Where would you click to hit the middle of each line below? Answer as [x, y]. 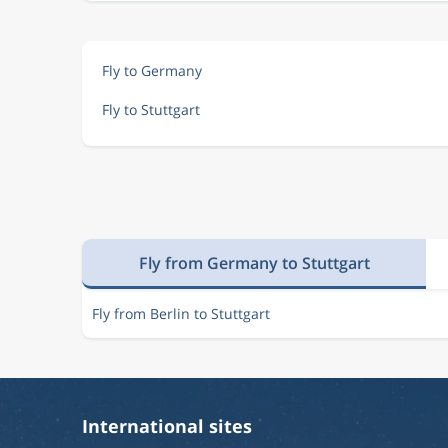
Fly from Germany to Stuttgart [254, 262]
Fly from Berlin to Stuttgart [181, 313]
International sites [167, 426]
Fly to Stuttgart [151, 109]
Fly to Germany [152, 70]
